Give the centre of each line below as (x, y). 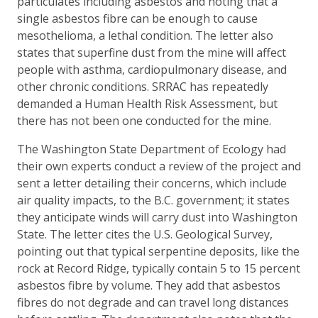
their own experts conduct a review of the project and (159, 166)
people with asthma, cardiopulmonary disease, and (152, 69)
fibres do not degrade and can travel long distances (153, 302)
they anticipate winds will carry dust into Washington (157, 217)
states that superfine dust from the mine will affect (152, 52)
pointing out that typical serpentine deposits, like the (158, 251)
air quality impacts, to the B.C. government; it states (153, 200)
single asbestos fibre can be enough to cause (137, 18)
